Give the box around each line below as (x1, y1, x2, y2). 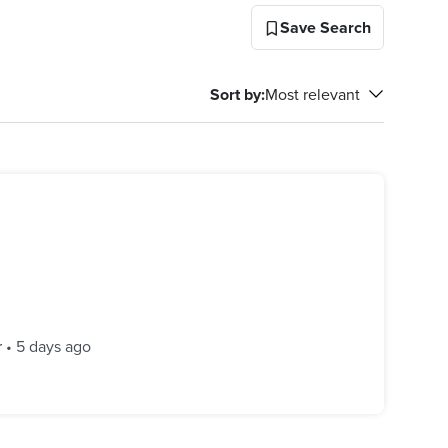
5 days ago (15, 335, 91, 357)
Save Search (280, 16, 371, 39)
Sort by (210, 82, 261, 106)
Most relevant (265, 83, 360, 105)
